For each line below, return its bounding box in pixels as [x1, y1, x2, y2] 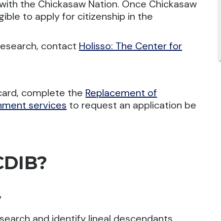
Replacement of [85, 86, 157, 99]
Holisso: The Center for [79, 39, 183, 52]
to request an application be [67, 99, 197, 111]
